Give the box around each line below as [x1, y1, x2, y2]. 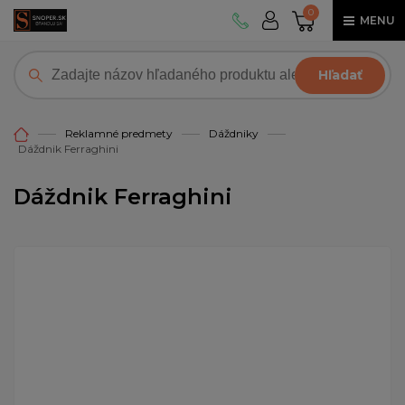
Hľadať [317, 67, 363, 83]
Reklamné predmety [65, 127, 173, 141]
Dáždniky [209, 127, 259, 141]
